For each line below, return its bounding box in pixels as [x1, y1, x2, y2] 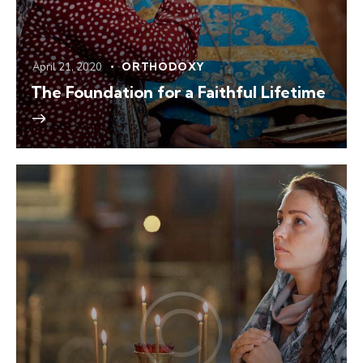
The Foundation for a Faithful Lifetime [31, 81, 326, 102]
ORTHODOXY [122, 59, 206, 73]
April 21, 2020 [32, 59, 102, 75]
